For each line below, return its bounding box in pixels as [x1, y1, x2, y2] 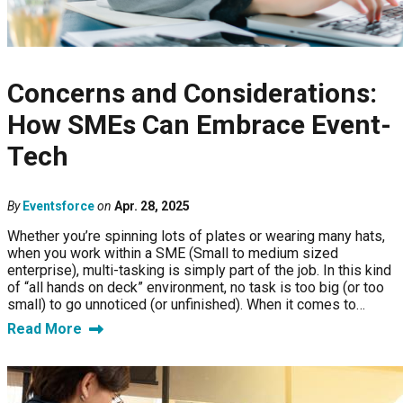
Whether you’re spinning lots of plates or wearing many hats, [7, 228, 385, 246]
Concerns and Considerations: [7, 77, 377, 110]
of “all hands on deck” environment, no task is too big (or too [7, 279, 384, 297]
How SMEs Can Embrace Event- [7, 109, 391, 141]
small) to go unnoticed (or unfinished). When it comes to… [7, 296, 365, 314]
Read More [7, 320, 82, 338]
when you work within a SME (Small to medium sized [7, 245, 338, 263]
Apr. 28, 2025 [114, 199, 190, 214]
